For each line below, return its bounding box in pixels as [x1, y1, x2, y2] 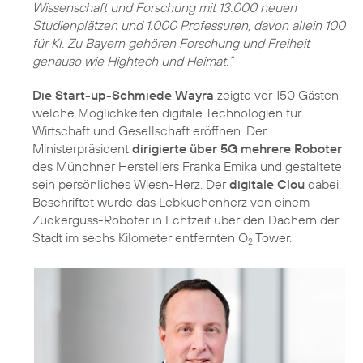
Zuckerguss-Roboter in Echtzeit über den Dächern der [32, 211, 339, 228]
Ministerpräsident [32, 139, 132, 156]
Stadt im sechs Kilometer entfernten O [32, 228, 248, 246]
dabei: [305, 175, 341, 192]
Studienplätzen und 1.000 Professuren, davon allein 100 [32, 16, 345, 33]
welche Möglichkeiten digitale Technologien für [32, 104, 301, 121]
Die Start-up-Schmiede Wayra [32, 86, 214, 103]
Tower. [253, 228, 292, 246]
